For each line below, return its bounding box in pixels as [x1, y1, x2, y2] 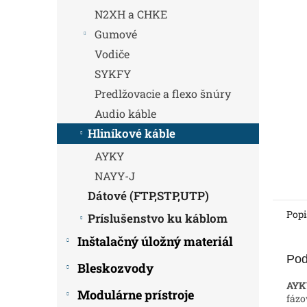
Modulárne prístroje [77, 286, 194, 303]
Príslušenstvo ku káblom [88, 210, 228, 226]
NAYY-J [95, 169, 135, 183]
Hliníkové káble [88, 125, 175, 141]
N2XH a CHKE [95, 7, 167, 21]
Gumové [95, 27, 137, 41]
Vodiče [95, 47, 130, 61]
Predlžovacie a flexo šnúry [95, 86, 231, 101]
